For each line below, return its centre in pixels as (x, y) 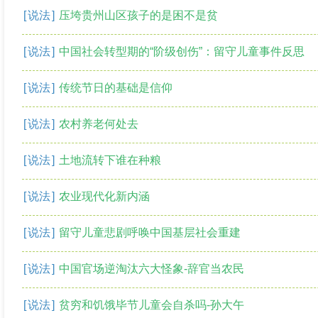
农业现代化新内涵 (104, 196)
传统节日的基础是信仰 (116, 88)
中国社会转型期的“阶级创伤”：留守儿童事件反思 (182, 51)
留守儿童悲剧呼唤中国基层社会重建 (150, 232)
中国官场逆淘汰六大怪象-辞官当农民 (152, 269)
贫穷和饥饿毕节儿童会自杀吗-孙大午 (152, 305)
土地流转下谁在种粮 (110, 160)
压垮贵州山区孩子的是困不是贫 (138, 15)
